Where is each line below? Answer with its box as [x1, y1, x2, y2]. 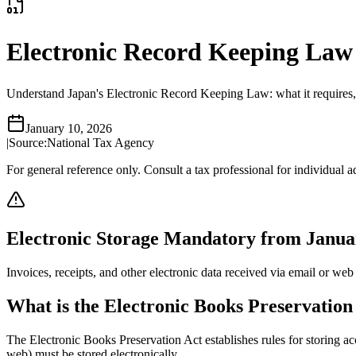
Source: [9, 136, 47, 150]
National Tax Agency [47, 136, 154, 150]
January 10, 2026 [25, 122, 112, 136]
